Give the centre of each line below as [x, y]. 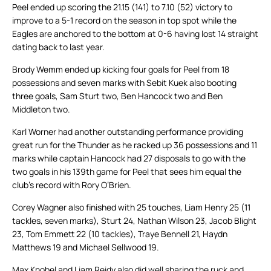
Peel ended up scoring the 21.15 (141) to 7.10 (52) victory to [122, 7]
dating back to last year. [58, 47]
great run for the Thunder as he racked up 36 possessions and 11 [135, 145]
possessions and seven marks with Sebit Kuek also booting [124, 83]
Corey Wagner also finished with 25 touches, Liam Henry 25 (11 [131, 207]
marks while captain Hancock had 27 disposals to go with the [129, 158]
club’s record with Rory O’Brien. [72, 185]
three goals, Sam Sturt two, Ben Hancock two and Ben [117, 96]
